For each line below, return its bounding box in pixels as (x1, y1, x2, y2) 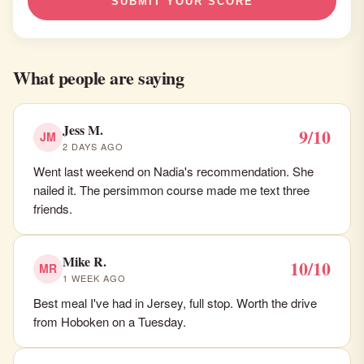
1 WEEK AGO (63, 271, 126, 284)
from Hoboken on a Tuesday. (33, 313, 186, 330)
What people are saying (13, 64, 184, 91)
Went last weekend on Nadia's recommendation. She (33, 162, 314, 180)
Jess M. (63, 120, 103, 139)
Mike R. (63, 252, 106, 271)
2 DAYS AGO (63, 140, 123, 153)
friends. (33, 200, 72, 217)
